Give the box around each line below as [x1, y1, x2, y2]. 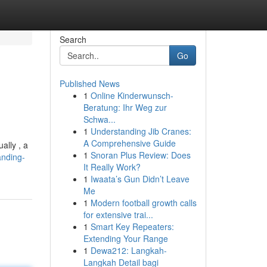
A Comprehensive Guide [83, 137, 176, 149]
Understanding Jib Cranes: [90, 125, 191, 137]
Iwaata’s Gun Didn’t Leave [90, 173, 190, 185]
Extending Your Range [83, 232, 168, 244]
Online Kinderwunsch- [90, 89, 173, 101]
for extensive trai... [83, 209, 153, 221]
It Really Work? [83, 161, 141, 173]
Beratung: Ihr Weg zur [83, 101, 167, 113]
